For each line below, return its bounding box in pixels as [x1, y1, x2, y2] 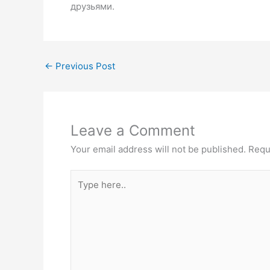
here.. [70, 185, 95, 197]
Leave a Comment [71, 121, 195, 139]
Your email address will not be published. [71, 143, 246, 155]
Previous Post [53, 60, 115, 72]
